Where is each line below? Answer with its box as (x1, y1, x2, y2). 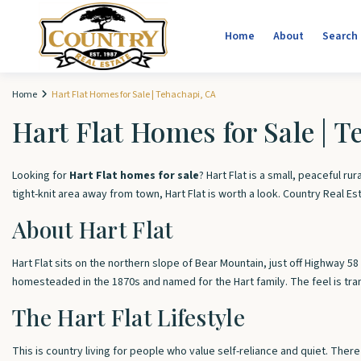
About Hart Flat (12, 214, 173, 244)
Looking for (12, 168, 69, 184)
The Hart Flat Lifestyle (12, 302, 245, 332)
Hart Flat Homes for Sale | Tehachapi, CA (52, 88, 216, 102)
